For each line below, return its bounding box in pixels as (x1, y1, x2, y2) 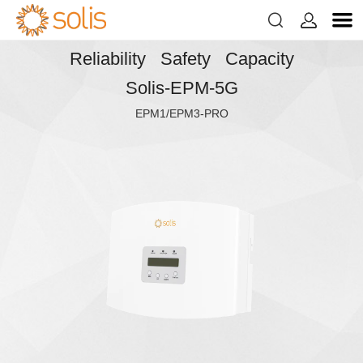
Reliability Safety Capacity (69, 49, 294, 69)
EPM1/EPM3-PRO (135, 107, 228, 120)
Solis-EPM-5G (125, 78, 238, 98)
